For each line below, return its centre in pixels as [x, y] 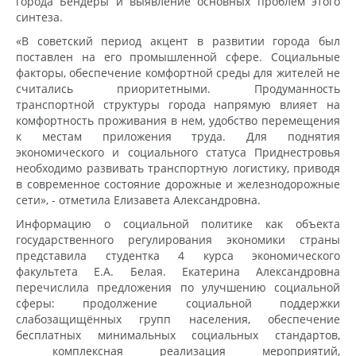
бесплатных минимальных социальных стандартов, [178, 335]
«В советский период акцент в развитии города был [178, 41]
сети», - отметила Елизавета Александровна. [138, 199]
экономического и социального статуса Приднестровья [178, 152]
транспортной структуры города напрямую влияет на [178, 104]
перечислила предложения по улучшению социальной [178, 287]
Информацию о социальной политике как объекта [178, 223]
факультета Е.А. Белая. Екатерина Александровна [178, 271]
